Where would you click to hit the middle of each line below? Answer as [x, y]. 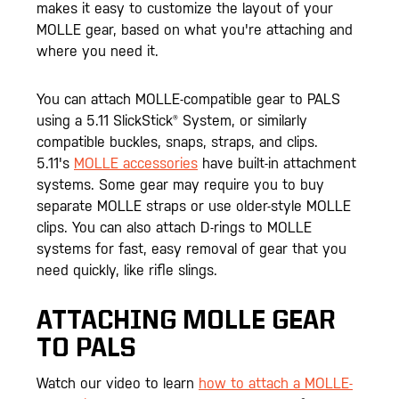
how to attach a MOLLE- [276, 384]
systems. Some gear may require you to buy [180, 184]
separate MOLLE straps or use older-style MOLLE [194, 206]
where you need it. [100, 51]
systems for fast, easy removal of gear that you [191, 248]
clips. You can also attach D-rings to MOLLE [174, 227]
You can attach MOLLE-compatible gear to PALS [188, 99]
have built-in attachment [277, 163]
